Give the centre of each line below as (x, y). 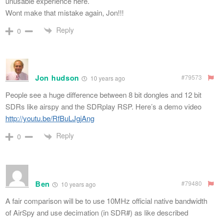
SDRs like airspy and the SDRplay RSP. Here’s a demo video (103, 107)
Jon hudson (57, 78)
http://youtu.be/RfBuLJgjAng (50, 118)
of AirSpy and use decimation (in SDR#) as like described (97, 212)
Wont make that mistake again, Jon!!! (65, 12)
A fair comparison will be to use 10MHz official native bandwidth (106, 200)
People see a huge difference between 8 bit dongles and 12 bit (103, 95)
